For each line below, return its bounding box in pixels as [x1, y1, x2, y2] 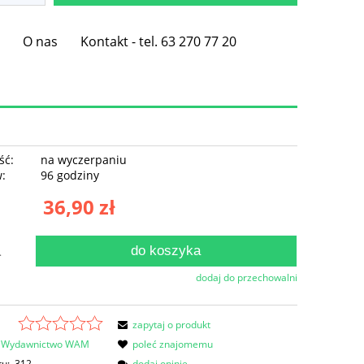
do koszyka [131, 243, 201, 259]
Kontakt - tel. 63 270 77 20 [80, 32, 237, 51]
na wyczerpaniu [41, 152, 128, 168]
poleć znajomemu [132, 337, 214, 352]
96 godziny [41, 167, 100, 184]
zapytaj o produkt [132, 318, 211, 332]
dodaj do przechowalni [195, 271, 297, 285]
